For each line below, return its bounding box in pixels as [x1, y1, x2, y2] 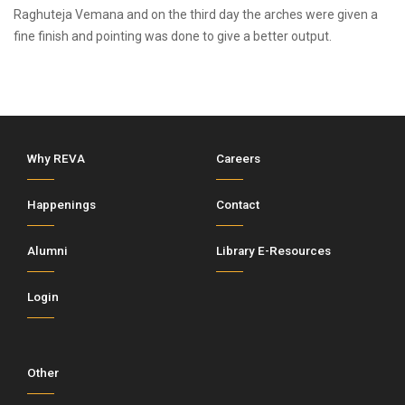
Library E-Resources [216, 244, 331, 258]
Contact [216, 198, 259, 212]
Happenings [27, 198, 96, 212]
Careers [216, 152, 260, 165]
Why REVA [27, 152, 85, 165]
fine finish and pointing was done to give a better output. [14, 29, 332, 43]
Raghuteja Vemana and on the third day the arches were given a [14, 7, 378, 22]
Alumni [27, 244, 68, 258]
